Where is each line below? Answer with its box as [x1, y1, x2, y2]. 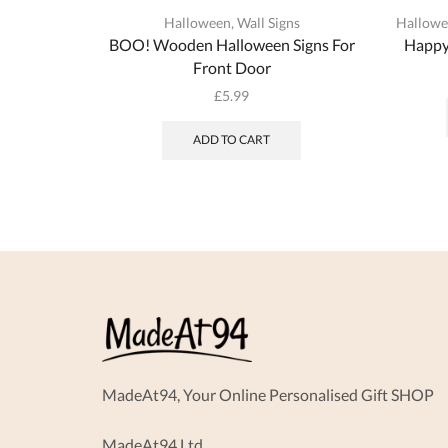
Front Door [192, 57, 271, 77]
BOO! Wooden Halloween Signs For [108, 34, 355, 54]
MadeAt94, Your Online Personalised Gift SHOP [102, 384, 434, 404]
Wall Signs [236, 13, 300, 31]
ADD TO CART [193, 132, 271, 148]
